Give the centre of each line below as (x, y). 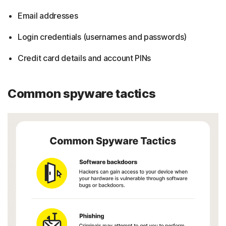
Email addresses (48, 16)
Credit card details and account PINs (84, 58)
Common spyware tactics (82, 94)
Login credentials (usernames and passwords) (102, 37)
